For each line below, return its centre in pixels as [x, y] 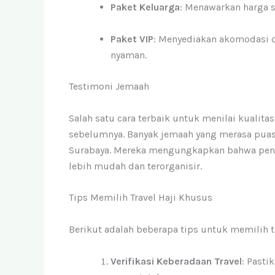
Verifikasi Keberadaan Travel [176, 261]
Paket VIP [132, 39]
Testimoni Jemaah [109, 87]
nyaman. [129, 55]
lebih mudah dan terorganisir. [135, 166]
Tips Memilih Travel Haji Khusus [141, 198]
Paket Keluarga [145, 7]
